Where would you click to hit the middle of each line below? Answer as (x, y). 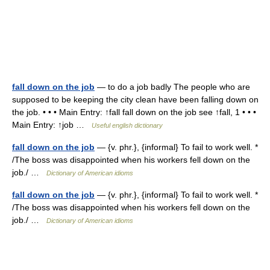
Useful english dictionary (127, 125)
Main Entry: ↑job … (52, 125)
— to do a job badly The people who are (172, 87)
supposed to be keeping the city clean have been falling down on (135, 99)
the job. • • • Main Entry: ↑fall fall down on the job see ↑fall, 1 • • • (134, 112)
